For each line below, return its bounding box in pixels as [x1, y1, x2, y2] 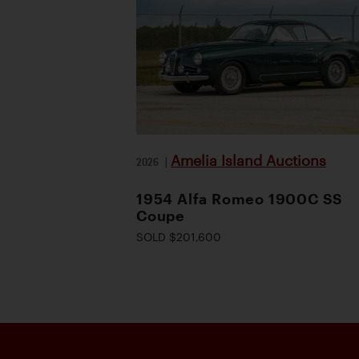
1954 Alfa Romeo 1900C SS [136, 190, 344, 207]
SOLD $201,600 [136, 229, 221, 244]
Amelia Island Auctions [171, 151, 326, 168]
